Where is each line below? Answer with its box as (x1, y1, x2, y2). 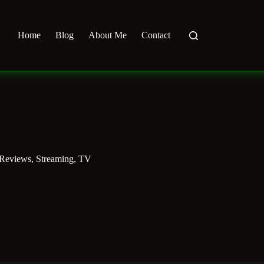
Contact (141, 30, 170, 40)
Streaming (36, 154, 74, 164)
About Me (88, 30, 127, 40)
